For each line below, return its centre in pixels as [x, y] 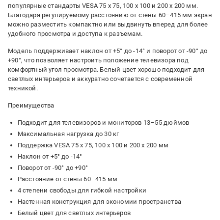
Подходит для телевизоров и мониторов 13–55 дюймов [103, 123]
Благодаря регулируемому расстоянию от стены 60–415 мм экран [110, 15]
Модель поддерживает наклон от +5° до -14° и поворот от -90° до [108, 51]
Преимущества [31, 105]
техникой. [23, 88]
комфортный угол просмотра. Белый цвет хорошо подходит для [106, 69]
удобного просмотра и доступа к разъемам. [75, 34]
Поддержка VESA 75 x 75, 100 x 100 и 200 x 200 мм [93, 145]
